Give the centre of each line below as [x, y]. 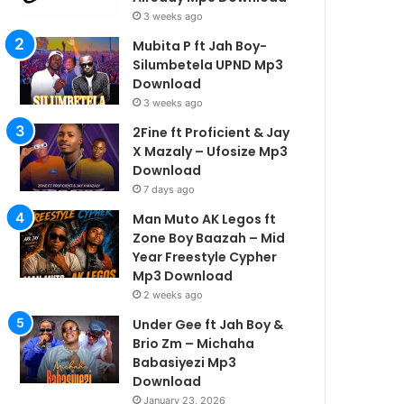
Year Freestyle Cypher [205, 257]
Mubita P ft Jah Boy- [200, 46]
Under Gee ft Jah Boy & [208, 324]
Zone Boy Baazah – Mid [209, 238]
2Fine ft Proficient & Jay [211, 132]
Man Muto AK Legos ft [205, 219]
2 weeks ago [174, 294]
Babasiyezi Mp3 [185, 362]
